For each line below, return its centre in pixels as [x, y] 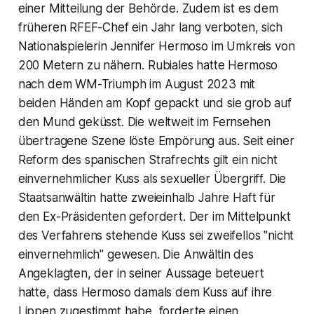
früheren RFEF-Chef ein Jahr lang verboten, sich [150, 27]
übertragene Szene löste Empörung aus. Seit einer [156, 141]
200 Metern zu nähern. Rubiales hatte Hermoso [148, 65]
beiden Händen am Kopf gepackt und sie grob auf [155, 103]
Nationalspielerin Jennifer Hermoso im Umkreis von [156, 46]
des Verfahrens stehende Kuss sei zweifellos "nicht [156, 235]
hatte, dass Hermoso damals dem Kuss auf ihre [145, 292]
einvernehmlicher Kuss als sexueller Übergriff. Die [152, 178]
